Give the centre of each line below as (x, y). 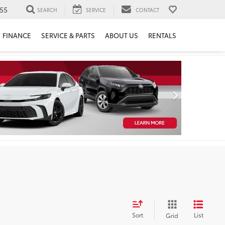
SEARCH (47, 10)
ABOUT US (122, 35)
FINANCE (17, 35)
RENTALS (162, 35)
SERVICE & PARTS (68, 35)
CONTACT (147, 10)
